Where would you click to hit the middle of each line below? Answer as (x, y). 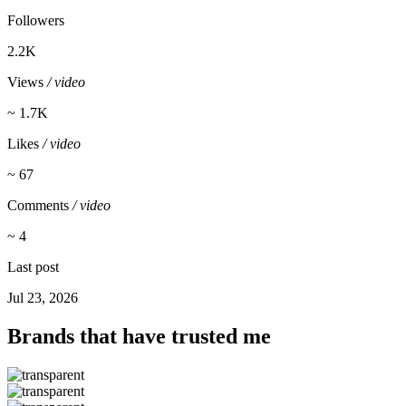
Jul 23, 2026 (43, 297)
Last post (33, 266)
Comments (40, 205)
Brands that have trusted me (139, 336)
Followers (36, 20)
